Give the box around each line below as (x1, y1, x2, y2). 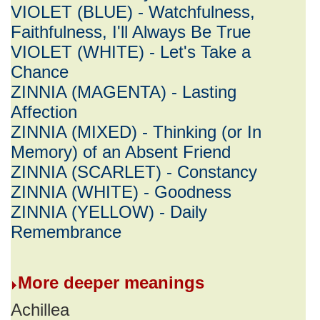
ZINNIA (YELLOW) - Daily (11, 202, 207, 221)
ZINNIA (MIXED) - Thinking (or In (11, 122, 261, 141)
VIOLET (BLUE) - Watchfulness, (11, 2, 255, 21)
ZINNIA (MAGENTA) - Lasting (11, 82, 236, 101)
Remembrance (11, 222, 121, 241)
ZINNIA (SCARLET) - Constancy (11, 162, 257, 181)
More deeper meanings (18, 273, 204, 292)
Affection (11, 102, 77, 121)
